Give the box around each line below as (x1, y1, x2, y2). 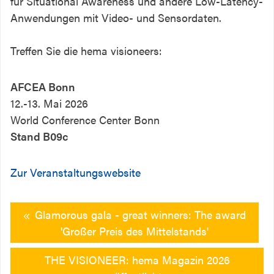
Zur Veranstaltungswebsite (10, 165, 141, 180)
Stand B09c (10, 128, 68, 144)
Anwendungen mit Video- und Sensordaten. (10, 10, 221, 26)
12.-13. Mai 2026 (10, 95, 88, 111)
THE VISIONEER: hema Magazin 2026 (44, 252, 230, 268)
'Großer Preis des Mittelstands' (61, 223, 209, 239)
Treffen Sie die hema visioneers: (10, 43, 162, 59)
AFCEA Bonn (10, 79, 75, 95)
